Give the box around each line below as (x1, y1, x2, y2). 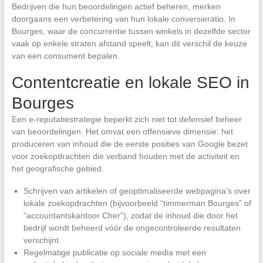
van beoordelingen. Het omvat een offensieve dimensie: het (11, 127, 233, 137)
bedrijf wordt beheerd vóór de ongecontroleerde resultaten (23, 223, 241, 233)
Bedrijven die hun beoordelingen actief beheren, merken (11, 2, 221, 12)
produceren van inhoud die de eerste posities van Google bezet (11, 139, 248, 149)
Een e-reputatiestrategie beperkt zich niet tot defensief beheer (11, 114, 242, 124)
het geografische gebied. (11, 164, 104, 174)
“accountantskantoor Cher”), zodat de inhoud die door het (23, 211, 238, 221)
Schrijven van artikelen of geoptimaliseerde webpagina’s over (23, 186, 251, 196)
